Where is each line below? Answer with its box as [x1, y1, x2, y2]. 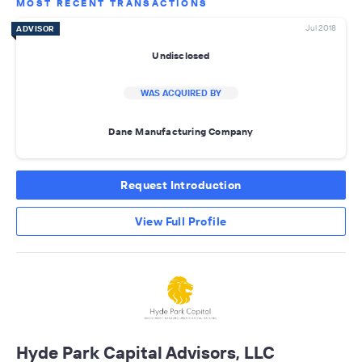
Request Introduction [120, 178, 242, 193]
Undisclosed [152, 48, 210, 61]
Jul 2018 [305, 23, 336, 34]
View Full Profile [135, 214, 227, 229]
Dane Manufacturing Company [108, 124, 254, 137]
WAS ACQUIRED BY [141, 87, 221, 99]
